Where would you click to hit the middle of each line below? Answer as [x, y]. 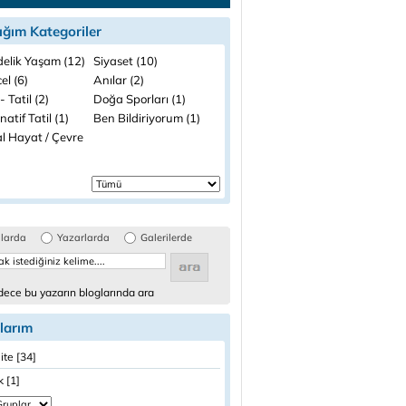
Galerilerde [166, 237]
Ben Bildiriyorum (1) [147, 118]
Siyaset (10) [126, 61]
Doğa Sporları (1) [140, 99]
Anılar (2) [119, 80]
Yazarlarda [83, 237]
